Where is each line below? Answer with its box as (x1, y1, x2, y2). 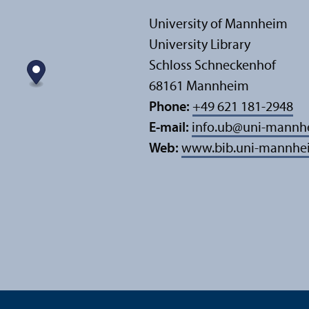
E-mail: (149, 121, 192, 136)
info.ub (192, 121, 232, 136)
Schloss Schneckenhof (149, 59, 276, 74)
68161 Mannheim (149, 80, 249, 94)
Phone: (149, 101, 190, 115)
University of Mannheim (149, 18, 288, 32)
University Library (149, 39, 250, 53)
